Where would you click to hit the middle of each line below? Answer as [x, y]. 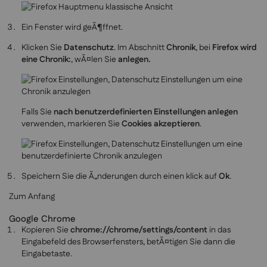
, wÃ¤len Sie [94, 60]
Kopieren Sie [46, 230]
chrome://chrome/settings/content [139, 230]
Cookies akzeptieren [161, 124]
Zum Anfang [32, 197]
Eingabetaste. [47, 254]
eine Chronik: [46, 60]
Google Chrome [42, 219]
